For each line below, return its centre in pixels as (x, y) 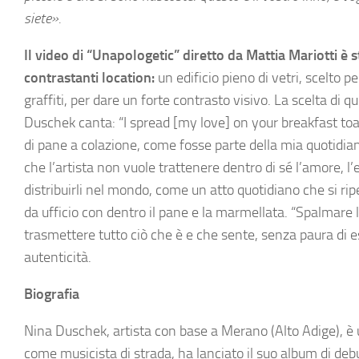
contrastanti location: (89, 78)
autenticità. (58, 257)
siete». (42, 18)
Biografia (52, 294)
